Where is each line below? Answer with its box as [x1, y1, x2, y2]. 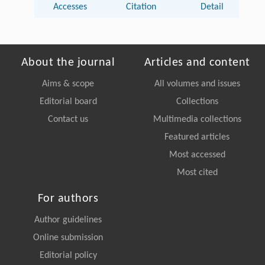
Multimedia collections [153, 114, 241, 124]
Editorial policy [39, 250, 97, 260]
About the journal [21, 56, 115, 69]
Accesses [53, 2, 87, 12]
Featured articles [164, 132, 230, 142]
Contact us [48, 114, 88, 124]
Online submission [33, 232, 103, 243]
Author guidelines [34, 215, 102, 225]
